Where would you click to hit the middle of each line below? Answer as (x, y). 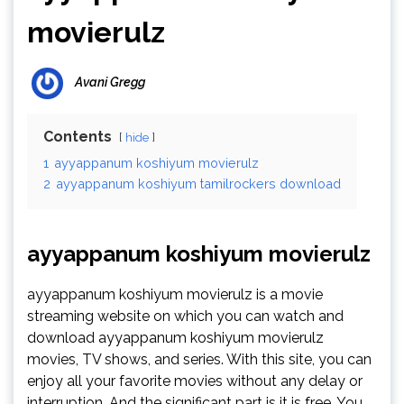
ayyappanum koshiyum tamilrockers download (198, 184)
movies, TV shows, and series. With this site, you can (199, 359)
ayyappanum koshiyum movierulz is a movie (175, 294)
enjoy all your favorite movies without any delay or (195, 381)
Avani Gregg (110, 83)
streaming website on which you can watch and (185, 316)
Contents (78, 137)
